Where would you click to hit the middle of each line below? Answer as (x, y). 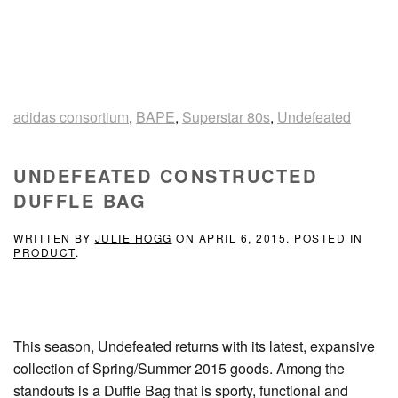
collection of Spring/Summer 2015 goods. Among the (179, 368)
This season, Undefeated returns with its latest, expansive (194, 346)
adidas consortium (71, 116)
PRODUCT (44, 251)
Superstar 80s (226, 116)
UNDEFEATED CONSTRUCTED (165, 175)
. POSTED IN (325, 237)
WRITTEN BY (54, 237)
